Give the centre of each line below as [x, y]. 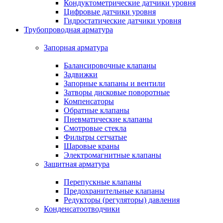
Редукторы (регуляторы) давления [122, 200]
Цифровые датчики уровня [110, 12]
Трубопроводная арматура [68, 30]
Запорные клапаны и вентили [114, 83]
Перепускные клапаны [103, 182]
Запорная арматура [76, 48]
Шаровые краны [92, 146]
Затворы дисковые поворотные [117, 92]
